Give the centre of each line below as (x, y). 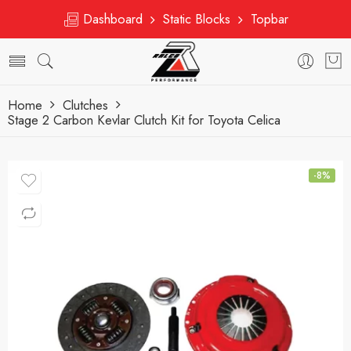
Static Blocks (197, 19)
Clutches (85, 105)
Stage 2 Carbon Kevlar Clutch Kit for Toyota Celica (144, 120)
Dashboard (115, 19)
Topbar (266, 19)
